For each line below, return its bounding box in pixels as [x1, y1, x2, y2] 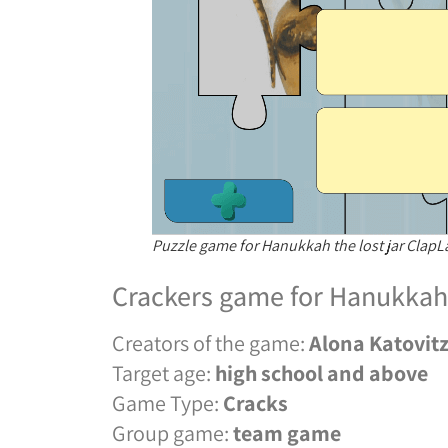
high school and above [215, 359, 428, 388]
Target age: [112, 359, 215, 388]
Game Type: [112, 389, 223, 418]
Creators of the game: [112, 329, 309, 358]
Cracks [223, 389, 288, 418]
